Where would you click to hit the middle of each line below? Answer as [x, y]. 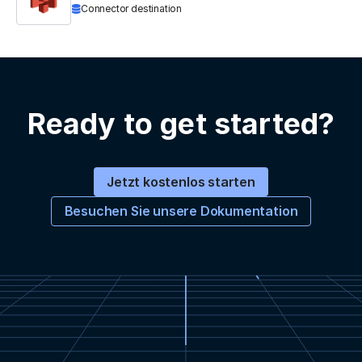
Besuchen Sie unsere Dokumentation [181, 211]
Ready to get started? [181, 124]
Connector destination [132, 9]
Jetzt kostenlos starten [181, 182]
